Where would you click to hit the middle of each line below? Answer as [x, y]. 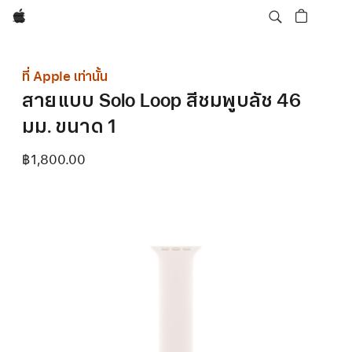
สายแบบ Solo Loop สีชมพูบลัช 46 [161, 101]
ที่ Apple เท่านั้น [65, 77]
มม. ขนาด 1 [70, 126]
